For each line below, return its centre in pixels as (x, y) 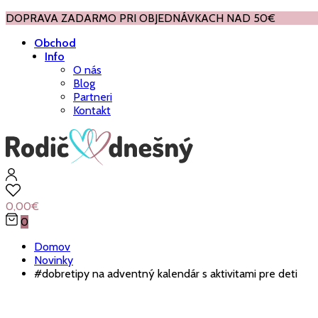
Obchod (55, 43)
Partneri (93, 97)
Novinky (54, 260)
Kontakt (92, 110)
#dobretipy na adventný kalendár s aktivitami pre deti (166, 274)
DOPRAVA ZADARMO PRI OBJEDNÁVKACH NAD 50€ (141, 18)
